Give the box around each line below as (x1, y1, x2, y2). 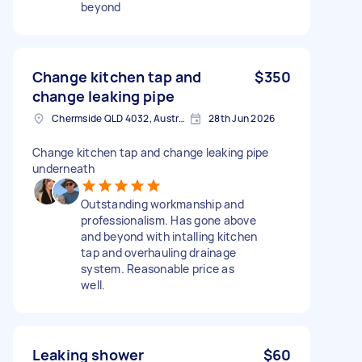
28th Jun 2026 (208, 111, 276, 125)
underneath (32, 160, 95, 176)
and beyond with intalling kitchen (81, 228, 258, 244)
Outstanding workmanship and (81, 196, 244, 212)
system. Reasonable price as (81, 260, 234, 276)
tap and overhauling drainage (81, 244, 236, 260)
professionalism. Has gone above (81, 212, 256, 228)
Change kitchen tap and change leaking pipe (32, 144, 269, 160)
